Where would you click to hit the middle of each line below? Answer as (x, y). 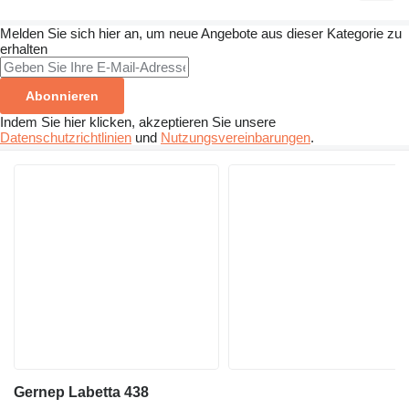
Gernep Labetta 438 (81, 393)
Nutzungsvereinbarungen (236, 138)
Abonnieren (62, 96)
